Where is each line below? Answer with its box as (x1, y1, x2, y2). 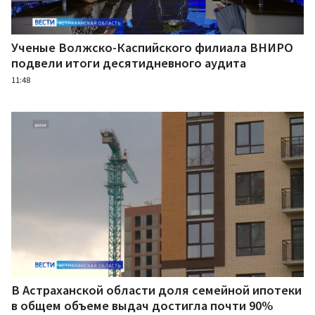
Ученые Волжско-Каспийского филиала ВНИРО (11, 39, 293, 56)
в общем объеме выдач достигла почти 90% (11, 297, 273, 314)
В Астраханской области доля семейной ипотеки (11, 281, 302, 298)
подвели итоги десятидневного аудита (11, 54, 246, 71)
